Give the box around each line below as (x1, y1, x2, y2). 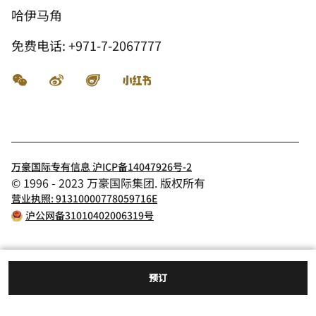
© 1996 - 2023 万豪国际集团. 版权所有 (11, 174, 205, 191)
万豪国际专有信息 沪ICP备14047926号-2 (11, 159, 192, 174)
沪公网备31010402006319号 (25, 207, 154, 222)
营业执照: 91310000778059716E (11, 190, 157, 205)
